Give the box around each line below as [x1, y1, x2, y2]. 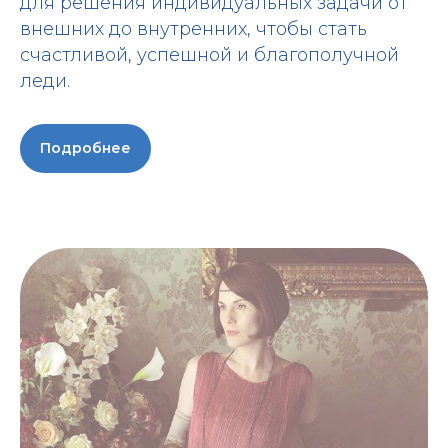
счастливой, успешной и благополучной [20, 43, 399, 66]
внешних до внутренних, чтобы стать [20, 17, 367, 40]
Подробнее [40, 138, 131, 157]
